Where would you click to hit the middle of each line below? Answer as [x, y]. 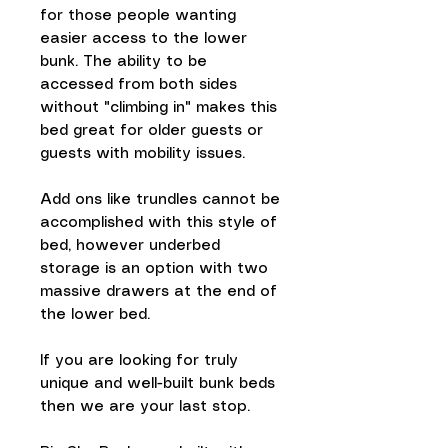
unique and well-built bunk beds [157, 384]
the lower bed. [95, 315]
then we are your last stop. [145, 407]
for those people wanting [138, 16]
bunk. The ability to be [123, 62]
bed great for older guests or [151, 131]
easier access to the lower [143, 39]
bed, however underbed [130, 246]
